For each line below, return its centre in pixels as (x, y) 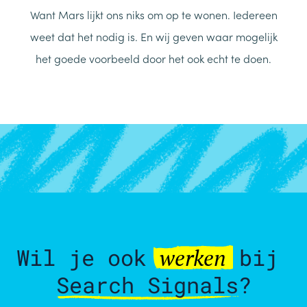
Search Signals (147, 285)
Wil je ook (88, 258)
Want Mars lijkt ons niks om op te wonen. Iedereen (153, 15)
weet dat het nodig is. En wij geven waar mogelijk (153, 37)
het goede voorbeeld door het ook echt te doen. (153, 59)
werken (193, 258)
